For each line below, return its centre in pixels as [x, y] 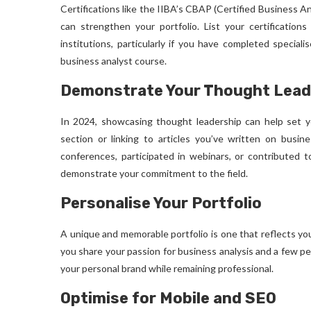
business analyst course [112, 61]
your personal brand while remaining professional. [167, 268]
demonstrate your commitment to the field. [154, 173]
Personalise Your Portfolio [161, 203]
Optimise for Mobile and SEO [168, 298]
